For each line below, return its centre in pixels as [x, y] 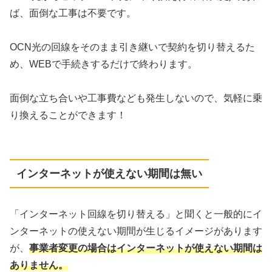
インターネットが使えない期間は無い [109, 174]
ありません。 [39, 265]
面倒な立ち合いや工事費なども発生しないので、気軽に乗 [136, 98]
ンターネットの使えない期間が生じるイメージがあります [136, 231]
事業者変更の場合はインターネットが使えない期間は [146, 248]
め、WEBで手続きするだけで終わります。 [104, 64]
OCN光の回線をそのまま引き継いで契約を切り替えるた [132, 47]
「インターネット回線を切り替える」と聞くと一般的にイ [136, 214]
